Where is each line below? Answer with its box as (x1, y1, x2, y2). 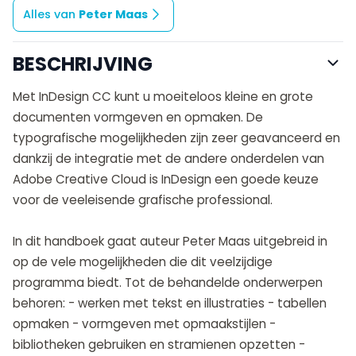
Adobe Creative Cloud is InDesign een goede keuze (13, 170, 319, 188)
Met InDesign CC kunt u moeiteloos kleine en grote (13, 87, 313, 105)
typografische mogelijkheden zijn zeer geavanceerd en (13, 129, 340, 146)
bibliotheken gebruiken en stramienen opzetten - (13, 335, 305, 353)
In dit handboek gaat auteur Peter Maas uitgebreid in (13, 232, 327, 250)
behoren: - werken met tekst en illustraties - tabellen (13, 294, 327, 311)
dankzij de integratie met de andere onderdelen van (13, 149, 324, 167)
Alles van (23, 6, 79, 22)
